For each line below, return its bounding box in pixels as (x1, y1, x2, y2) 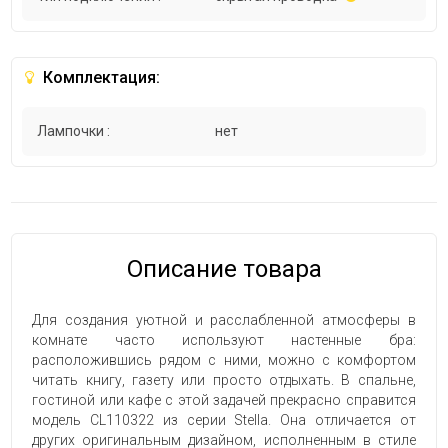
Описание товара (126, 255, 322, 284)
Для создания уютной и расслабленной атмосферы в (32, 312, 416, 329)
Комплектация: (39, 68, 161, 88)
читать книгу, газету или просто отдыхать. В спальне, (32, 372, 416, 389)
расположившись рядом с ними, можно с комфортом (32, 352, 416, 369)
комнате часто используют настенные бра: (32, 332, 416, 349)
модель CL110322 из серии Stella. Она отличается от (32, 412, 416, 429)
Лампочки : (37, 123, 111, 140)
